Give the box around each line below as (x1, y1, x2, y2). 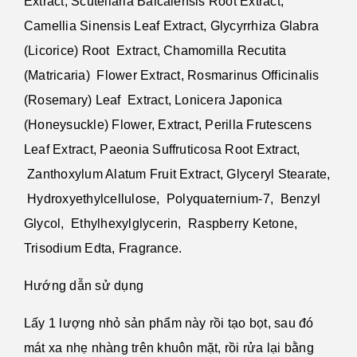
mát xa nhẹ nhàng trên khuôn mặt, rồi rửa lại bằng (24, 340, 314, 355)
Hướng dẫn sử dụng (24, 278, 147, 292)
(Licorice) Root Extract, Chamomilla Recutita (24, 43, 286, 57)
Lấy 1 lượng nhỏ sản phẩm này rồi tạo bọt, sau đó (24, 316, 314, 330)
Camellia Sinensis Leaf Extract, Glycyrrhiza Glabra (24, 18, 319, 33)
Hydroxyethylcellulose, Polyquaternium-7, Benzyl (24, 191, 320, 206)
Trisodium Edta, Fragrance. (24, 241, 182, 255)
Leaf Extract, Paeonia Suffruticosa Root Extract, (24, 142, 300, 156)
